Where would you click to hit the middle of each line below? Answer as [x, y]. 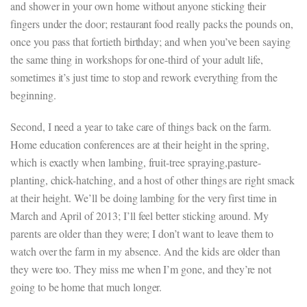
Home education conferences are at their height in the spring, [140, 144]
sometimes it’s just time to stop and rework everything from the [144, 77]
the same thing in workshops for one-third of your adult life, [137, 59]
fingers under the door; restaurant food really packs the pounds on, [152, 24]
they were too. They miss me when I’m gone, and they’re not [141, 269]
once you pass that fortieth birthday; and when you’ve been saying [150, 41]
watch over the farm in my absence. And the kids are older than [146, 251]
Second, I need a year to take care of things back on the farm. [141, 126]
